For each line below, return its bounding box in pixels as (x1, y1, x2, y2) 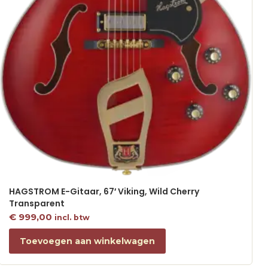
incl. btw (54, 212, 90, 222)
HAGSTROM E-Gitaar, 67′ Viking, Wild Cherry (8, 185, 199, 197)
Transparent (8, 197, 65, 209)
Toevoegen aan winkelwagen (19, 236, 155, 247)
